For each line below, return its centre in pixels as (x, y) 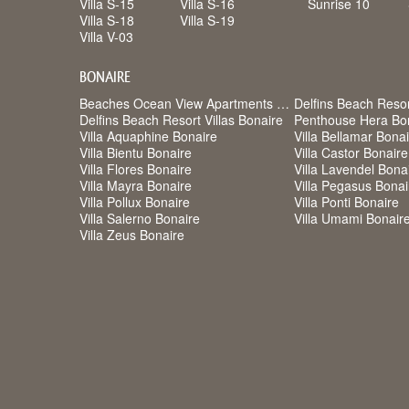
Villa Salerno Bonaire (140, 218)
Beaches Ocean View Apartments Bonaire (283, 103)
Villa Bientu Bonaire (136, 152)
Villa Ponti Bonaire (346, 202)
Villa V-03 (106, 37)
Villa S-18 (107, 20)
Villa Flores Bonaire (136, 169)
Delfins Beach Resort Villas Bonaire (181, 120)
